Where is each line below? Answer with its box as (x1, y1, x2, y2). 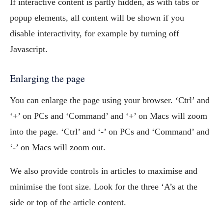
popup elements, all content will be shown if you (10, 13, 184, 23)
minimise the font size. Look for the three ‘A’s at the (10, 182, 197, 192)
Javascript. (10, 44, 48, 54)
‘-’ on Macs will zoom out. (10, 142, 106, 152)
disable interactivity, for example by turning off (10, 28, 179, 38)
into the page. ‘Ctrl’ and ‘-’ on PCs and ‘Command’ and (10, 127, 209, 137)
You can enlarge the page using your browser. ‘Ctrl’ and (10, 95, 210, 105)
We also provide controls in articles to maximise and (10, 166, 197, 176)
